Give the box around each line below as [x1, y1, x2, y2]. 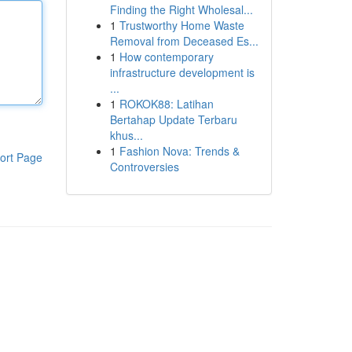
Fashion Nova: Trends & [119, 143, 240, 159]
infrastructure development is [109, 64, 255, 80]
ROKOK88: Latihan [119, 96, 214, 112]
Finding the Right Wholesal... [109, 2, 253, 17]
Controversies [109, 159, 179, 174]
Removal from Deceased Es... [109, 33, 258, 49]
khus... [109, 127, 143, 143]
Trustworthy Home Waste [119, 17, 244, 33]
